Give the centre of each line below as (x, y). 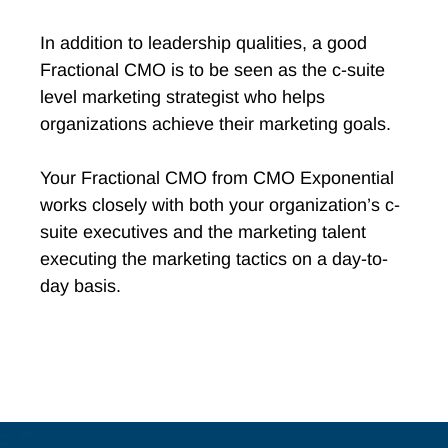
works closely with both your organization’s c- (220, 205)
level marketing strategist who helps (182, 97)
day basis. (80, 286)
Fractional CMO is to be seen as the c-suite (212, 70)
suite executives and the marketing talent (203, 232)
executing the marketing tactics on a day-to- (214, 259)
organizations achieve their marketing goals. (215, 124)
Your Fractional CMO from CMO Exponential (217, 178)
